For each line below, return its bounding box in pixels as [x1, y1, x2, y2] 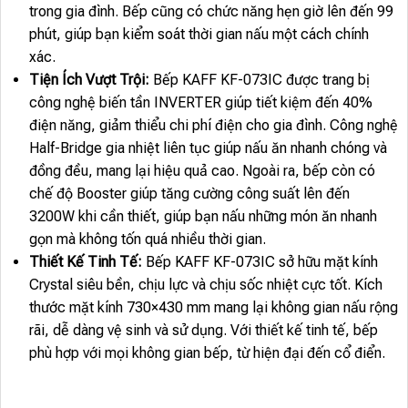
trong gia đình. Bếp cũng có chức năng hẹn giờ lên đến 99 [28, 2, 393, 20]
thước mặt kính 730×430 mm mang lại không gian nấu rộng [28, 298, 398, 316]
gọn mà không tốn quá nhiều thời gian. [28, 229, 266, 248]
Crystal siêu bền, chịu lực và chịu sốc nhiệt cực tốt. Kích [28, 275, 382, 293]
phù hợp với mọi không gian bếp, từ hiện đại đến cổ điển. [28, 343, 385, 362]
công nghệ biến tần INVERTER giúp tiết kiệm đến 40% [28, 93, 372, 111]
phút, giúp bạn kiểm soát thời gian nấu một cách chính [28, 25, 369, 43]
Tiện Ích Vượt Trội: [28, 70, 153, 88]
